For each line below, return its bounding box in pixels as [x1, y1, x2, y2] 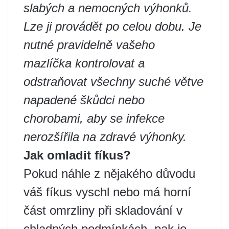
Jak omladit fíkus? [24, 148, 131, 162]
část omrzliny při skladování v [24, 203, 182, 217]
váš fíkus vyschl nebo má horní [24, 185, 191, 199]
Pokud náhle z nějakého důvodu [24, 166, 195, 180]
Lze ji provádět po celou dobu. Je [24, 19, 201, 33]
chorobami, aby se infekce [24, 111, 165, 125]
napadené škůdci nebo [24, 93, 145, 107]
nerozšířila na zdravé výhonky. [24, 129, 187, 144]
